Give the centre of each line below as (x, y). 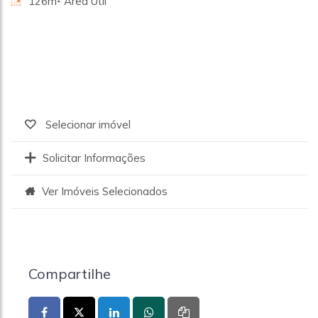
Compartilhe (70, 273)
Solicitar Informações (94, 158)
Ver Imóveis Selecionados (105, 191)
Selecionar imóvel (87, 124)
